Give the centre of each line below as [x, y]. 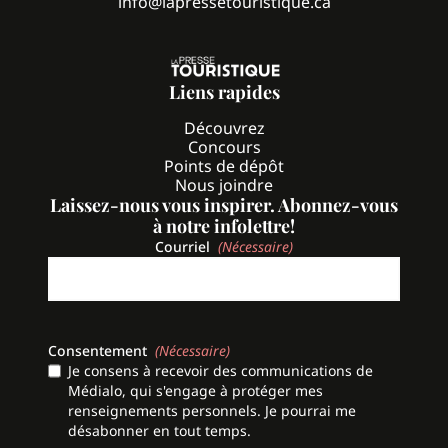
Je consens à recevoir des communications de [220, 371]
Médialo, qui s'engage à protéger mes [195, 391]
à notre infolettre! [224, 226]
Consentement [97, 351]
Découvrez [224, 128]
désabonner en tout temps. [159, 431]
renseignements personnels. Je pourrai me [212, 411]
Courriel [182, 247]
